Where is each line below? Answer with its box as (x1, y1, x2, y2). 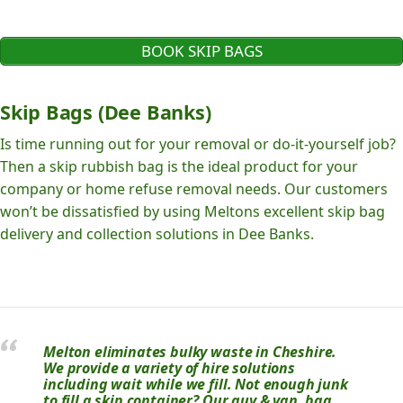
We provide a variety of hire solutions (43, 358, 295, 379)
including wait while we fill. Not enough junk (43, 374, 348, 395)
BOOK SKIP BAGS (140, 40, 263, 62)
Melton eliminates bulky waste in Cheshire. (43, 342, 337, 363)
